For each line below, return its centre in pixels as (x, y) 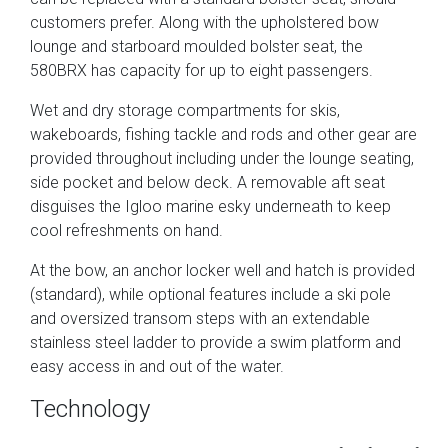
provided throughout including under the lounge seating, (222, 159)
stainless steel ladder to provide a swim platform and (215, 343)
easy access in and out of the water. (157, 367)
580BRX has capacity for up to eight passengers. (201, 71)
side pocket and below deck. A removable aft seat (207, 183)
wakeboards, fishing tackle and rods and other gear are (223, 135)
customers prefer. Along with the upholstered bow (204, 23)
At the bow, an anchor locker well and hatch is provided (222, 271)
